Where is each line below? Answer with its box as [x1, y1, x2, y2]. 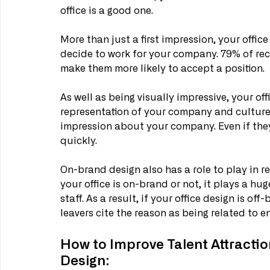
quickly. [60, 136, 99, 146]
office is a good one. [60, 6, 155, 16]
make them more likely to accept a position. [60, 64, 267, 74]
